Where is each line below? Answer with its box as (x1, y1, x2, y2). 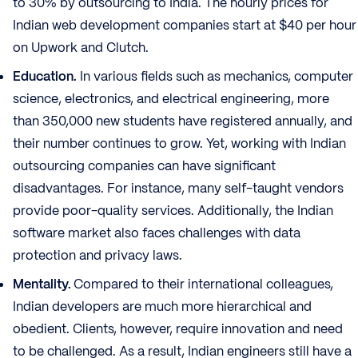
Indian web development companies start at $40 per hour (13, 16, 356, 34)
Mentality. (13, 275, 74, 292)
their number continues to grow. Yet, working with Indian (13, 134, 346, 152)
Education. (13, 67, 77, 85)
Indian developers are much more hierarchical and (13, 297, 312, 315)
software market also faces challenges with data (13, 224, 300, 241)
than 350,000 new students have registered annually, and (13, 112, 352, 129)
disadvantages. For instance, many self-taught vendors (13, 179, 344, 197)
